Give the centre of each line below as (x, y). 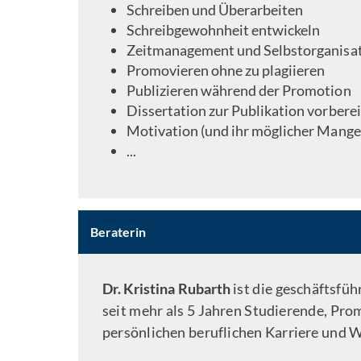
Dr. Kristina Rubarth (168, 288)
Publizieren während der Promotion (239, 90)
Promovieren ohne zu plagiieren (226, 70)
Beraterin (118, 232)
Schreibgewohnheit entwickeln (224, 30)
